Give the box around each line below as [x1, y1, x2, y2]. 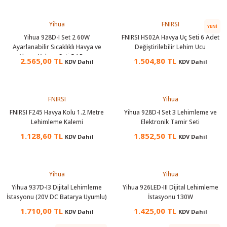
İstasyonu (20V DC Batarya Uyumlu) [7, 193, 107, 201]
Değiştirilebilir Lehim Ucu [135, 43, 206, 51]
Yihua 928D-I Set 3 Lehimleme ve [124, 108, 217, 116]
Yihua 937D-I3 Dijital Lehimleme [12, 183, 102, 191]
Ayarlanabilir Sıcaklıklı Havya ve [12, 43, 101, 51]
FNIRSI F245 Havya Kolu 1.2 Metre [10, 108, 104, 116]
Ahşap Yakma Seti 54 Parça [18, 52, 96, 60]
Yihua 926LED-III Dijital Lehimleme [122, 183, 218, 191]
